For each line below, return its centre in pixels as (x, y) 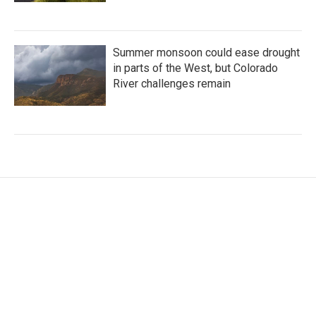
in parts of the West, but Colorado (195, 68)
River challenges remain (172, 83)
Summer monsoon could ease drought (206, 52)
